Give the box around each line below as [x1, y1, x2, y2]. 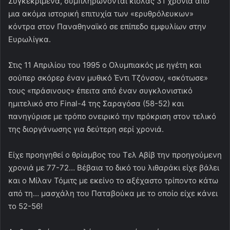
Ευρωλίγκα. [8, 34, 51, 45]
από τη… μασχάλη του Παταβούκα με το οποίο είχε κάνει [8, 188, 218, 199]
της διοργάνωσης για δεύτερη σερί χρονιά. [8, 124, 164, 135]
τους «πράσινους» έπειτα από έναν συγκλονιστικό [8, 86, 193, 96]
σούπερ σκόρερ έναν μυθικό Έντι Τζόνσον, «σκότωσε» [8, 73, 208, 83]
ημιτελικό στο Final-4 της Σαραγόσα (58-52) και [8, 99, 184, 109]
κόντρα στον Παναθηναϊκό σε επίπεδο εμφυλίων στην [8, 22, 206, 32]
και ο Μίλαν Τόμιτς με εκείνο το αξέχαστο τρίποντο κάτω [8, 176, 218, 186]
